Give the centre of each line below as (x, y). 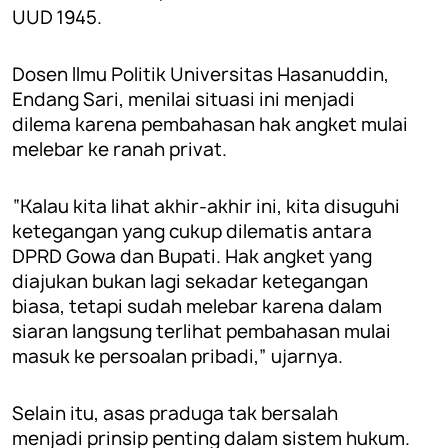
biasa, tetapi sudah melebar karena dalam (197, 306)
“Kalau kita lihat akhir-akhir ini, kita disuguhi (206, 206)
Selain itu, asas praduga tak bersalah (175, 413)
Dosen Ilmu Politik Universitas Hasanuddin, (200, 74)
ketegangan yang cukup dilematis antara (192, 231)
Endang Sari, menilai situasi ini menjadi (183, 99)
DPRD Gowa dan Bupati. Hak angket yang (192, 256)
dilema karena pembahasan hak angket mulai (210, 124)
